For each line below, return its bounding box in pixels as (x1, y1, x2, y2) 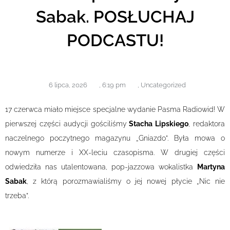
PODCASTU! (66, 30, 164, 50)
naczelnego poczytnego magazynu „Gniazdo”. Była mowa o (5, 133, 225, 142)
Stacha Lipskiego (126, 119, 189, 128)
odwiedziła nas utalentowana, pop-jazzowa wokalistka (5, 162, 197, 171)
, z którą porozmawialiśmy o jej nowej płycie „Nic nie (27, 177, 225, 185)
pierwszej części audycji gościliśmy (5, 119, 127, 128)
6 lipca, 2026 (48, 81, 87, 89)
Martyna (197, 162, 225, 171)
